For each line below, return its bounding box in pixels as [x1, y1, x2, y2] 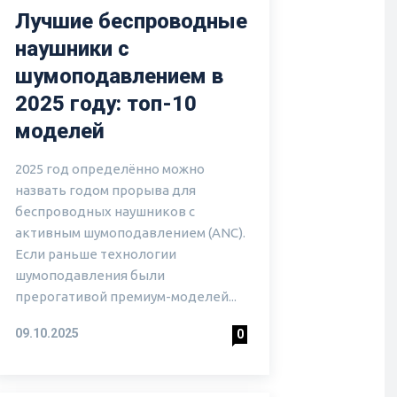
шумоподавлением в [15, 64, 223, 90]
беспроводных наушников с [15, 204, 195, 220]
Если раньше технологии [15, 246, 176, 262]
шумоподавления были [15, 268, 165, 284]
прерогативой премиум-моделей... [15, 289, 237, 305]
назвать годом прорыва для [15, 183, 196, 198]
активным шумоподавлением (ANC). [15, 225, 245, 241]
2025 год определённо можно [15, 161, 205, 177]
